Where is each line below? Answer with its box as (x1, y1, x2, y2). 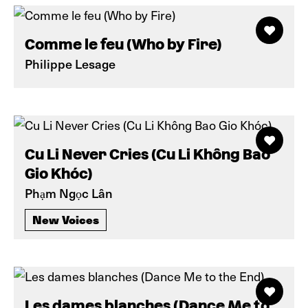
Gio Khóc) (25, 165, 93, 182)
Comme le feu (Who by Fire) (25, 36, 222, 53)
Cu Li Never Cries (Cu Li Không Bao (25, 146, 270, 163)
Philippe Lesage (25, 55, 115, 72)
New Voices (32, 211, 99, 228)
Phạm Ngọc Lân (25, 184, 113, 201)
